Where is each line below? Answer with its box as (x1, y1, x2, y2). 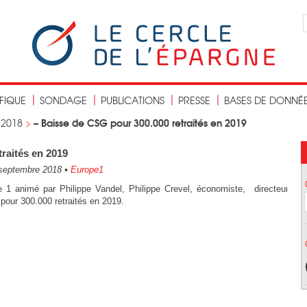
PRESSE (178, 93, 210, 107)
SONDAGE (40, 93, 87, 107)
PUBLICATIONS (101, 93, 164, 107)
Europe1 (71, 164, 103, 175)
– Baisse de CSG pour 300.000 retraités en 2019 (34, 115, 247, 130)
